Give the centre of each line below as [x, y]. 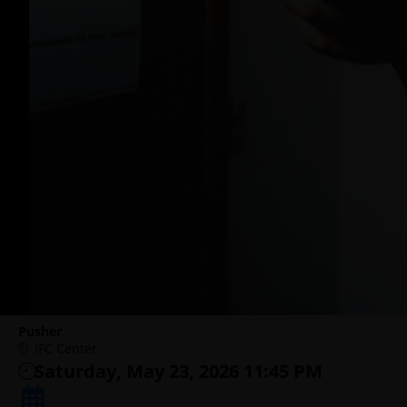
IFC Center [66, 348]
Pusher [40, 331]
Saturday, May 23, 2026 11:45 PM [179, 371]
